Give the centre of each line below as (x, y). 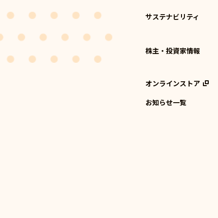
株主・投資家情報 (173, 50)
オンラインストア (173, 83)
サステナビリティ (172, 16)
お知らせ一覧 (166, 102)
